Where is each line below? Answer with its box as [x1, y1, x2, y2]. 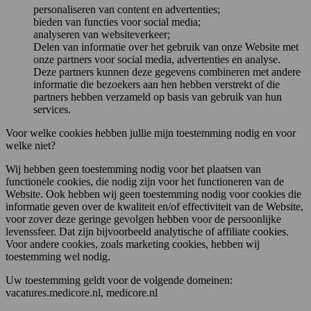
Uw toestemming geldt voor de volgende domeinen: [6, 274, 233, 286]
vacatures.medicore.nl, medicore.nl [6, 286, 158, 299]
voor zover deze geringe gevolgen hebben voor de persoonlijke [6, 212, 281, 225]
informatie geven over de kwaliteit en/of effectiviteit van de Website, [6, 200, 303, 212]
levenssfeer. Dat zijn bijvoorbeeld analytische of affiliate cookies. [6, 225, 289, 237]
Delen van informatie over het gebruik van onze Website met [33, 40, 299, 53]
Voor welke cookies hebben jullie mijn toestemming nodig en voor [6, 126, 296, 139]
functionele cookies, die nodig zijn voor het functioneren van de [6, 175, 284, 187]
